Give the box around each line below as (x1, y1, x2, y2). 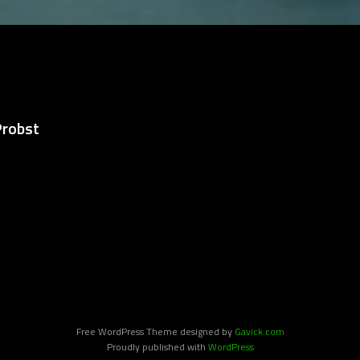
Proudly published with (106, 338, 208, 354)
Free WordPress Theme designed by (76, 323, 235, 339)
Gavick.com (234, 323, 284, 339)
